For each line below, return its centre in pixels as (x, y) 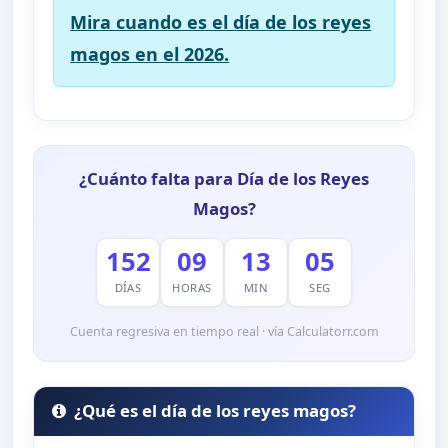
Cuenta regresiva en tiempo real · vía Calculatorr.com (224, 331)
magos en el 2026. (150, 53)
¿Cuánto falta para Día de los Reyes (224, 179)
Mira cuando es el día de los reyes (221, 21)
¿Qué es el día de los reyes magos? (215, 411)
